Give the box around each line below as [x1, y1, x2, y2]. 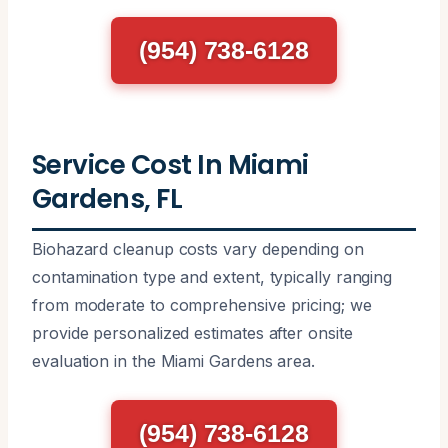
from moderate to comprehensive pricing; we [32, 294, 372, 315]
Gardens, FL [32, 179, 183, 217]
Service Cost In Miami [32, 145, 309, 183]
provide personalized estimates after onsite [32, 322, 353, 343]
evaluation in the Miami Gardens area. [32, 350, 316, 371]
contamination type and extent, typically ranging [32, 266, 393, 287]
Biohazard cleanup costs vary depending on [32, 238, 364, 259]
